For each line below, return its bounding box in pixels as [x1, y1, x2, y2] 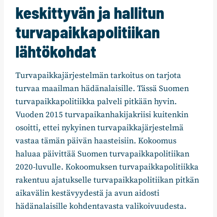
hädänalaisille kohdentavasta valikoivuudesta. [15, 201, 186, 212]
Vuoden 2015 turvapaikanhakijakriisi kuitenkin [15, 109, 188, 121]
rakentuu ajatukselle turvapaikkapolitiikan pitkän [15, 175, 199, 186]
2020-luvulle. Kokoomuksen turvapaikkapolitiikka [15, 162, 199, 173]
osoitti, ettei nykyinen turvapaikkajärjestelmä [15, 123, 184, 134]
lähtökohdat [15, 41, 96, 62]
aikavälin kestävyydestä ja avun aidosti [15, 188, 159, 199]
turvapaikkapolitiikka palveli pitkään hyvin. [15, 96, 177, 108]
